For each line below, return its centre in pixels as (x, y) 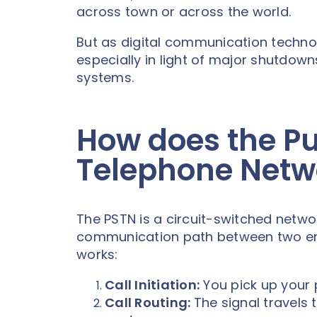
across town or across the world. (184, 12)
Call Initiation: (152, 284)
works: (97, 254)
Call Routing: (149, 302)
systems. (107, 77)
